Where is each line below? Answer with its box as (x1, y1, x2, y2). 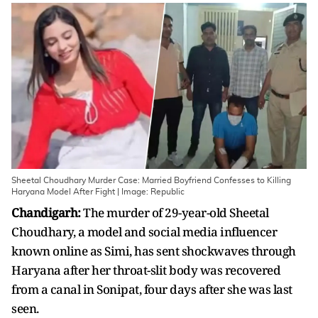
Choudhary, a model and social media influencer (11, 224, 277, 240)
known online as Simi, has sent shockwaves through (11, 243, 296, 259)
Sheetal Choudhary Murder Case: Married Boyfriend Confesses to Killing (11, 176, 291, 185)
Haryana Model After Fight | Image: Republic (11, 187, 185, 196)
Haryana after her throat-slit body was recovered (11, 262, 280, 278)
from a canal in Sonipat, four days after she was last (11, 281, 292, 297)
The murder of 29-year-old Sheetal (83, 204, 269, 221)
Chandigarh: (11, 204, 83, 221)
